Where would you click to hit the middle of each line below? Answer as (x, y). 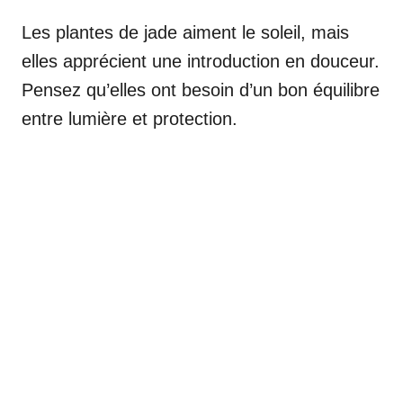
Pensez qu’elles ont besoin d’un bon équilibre (201, 90)
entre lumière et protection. (130, 118)
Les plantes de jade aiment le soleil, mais (185, 32)
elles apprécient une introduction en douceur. (201, 61)
